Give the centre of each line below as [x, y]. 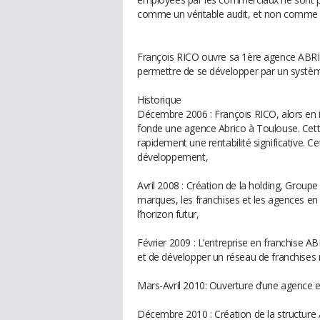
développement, [173, 157]
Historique [159, 100]
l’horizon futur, [168, 214]
